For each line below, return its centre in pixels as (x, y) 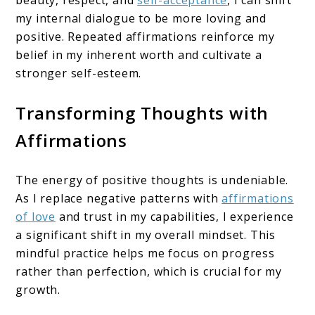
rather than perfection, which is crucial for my (149, 272)
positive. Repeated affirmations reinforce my (145, 37)
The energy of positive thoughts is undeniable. (152, 180)
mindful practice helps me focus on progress (145, 253)
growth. (38, 290)
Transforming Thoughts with (142, 113)
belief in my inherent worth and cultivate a (139, 55)
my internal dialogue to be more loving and (141, 19)
